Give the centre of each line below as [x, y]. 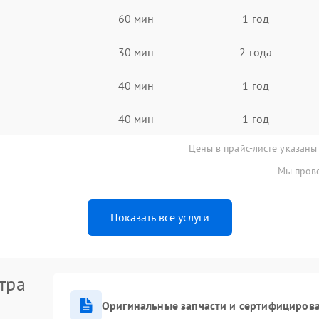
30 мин [136, 52]
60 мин [136, 18]
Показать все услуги [159, 217]
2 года [256, 52]
